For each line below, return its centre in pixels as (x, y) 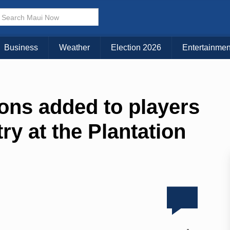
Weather (74, 48)
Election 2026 (136, 48)
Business (21, 48)
